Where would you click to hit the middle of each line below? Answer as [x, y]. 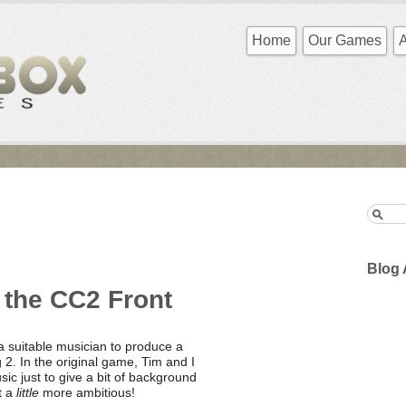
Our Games [345, 40]
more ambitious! [87, 392]
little [27, 392]
